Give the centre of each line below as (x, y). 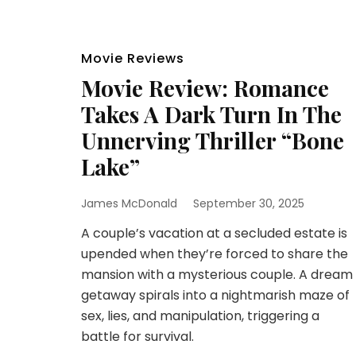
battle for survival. (137, 337)
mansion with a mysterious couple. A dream (217, 275)
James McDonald (129, 203)
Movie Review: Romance (205, 88)
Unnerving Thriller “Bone (213, 140)
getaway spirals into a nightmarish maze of (215, 295)
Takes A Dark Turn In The (211, 114)
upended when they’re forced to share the (215, 254)
